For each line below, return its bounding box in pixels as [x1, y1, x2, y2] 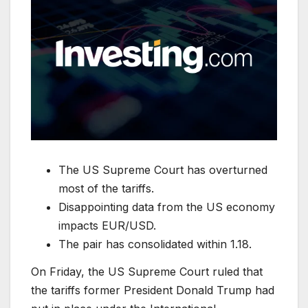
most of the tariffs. [58, 181, 157, 196]
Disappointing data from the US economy [58, 200, 275, 214]
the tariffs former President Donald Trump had [31, 283, 274, 298]
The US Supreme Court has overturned [58, 163, 267, 177]
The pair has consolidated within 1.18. [58, 237, 252, 252]
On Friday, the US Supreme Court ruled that [31, 265, 263, 279]
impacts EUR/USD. [58, 219, 156, 233]
